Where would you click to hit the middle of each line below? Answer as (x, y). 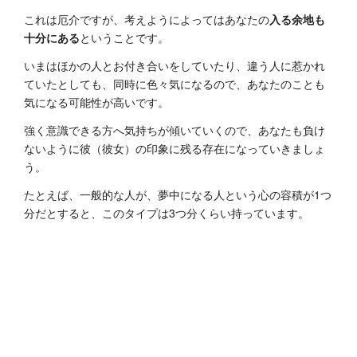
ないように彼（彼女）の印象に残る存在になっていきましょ (175, 148)
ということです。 (124, 37)
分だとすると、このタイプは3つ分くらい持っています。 (167, 212)
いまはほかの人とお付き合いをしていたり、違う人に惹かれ (175, 65)
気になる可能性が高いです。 (96, 102)
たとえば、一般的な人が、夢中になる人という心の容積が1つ (178, 194)
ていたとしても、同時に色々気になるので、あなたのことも (175, 83)
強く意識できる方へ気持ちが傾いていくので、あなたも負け (175, 129)
